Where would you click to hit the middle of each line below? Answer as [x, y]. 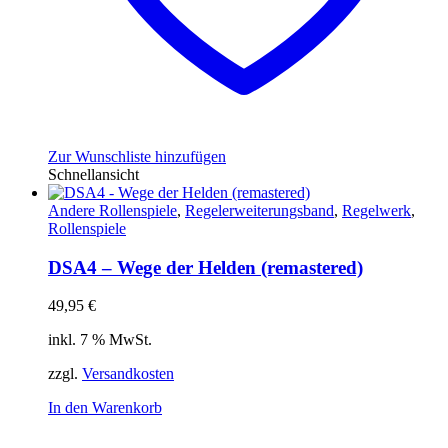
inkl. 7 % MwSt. [100, 340]
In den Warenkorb [105, 408]
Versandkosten [128, 374]
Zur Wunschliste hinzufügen [137, 156]
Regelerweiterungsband [259, 210]
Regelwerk [376, 210]
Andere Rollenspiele [112, 210]
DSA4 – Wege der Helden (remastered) [205, 267]
